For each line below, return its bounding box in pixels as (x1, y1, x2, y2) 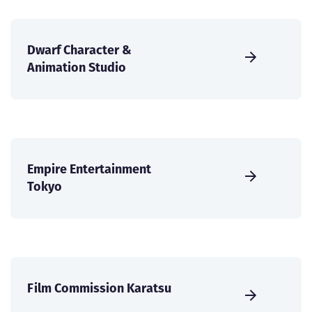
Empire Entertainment (27, 160, 151, 178)
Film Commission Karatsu (27, 279, 171, 297)
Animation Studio (27, 58, 126, 77)
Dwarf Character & (27, 41, 132, 59)
